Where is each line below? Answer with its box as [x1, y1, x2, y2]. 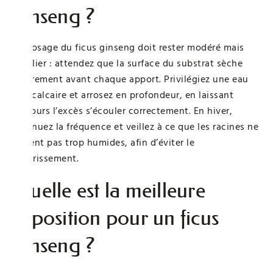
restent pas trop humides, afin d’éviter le [12, 135, 194, 149]
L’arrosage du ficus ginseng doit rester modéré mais [12, 40, 244, 54]
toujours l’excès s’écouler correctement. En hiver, [12, 104, 232, 118]
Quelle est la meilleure [12, 177, 205, 203]
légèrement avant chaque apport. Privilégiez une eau [12, 72, 249, 86]
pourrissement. [12, 151, 79, 165]
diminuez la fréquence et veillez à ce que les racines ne [12, 119, 258, 133]
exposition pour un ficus [12, 205, 219, 230]
